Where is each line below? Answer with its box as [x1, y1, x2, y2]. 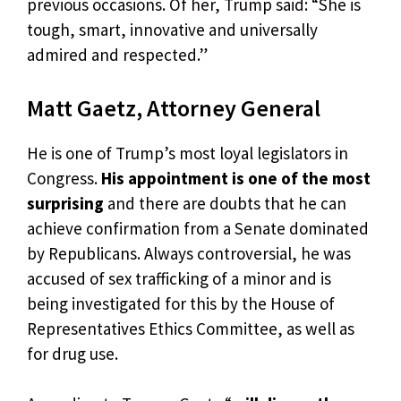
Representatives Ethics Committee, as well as [27, 317, 354, 339]
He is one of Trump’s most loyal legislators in [27, 141, 348, 164]
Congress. [27, 166, 101, 189]
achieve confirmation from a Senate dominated [27, 217, 369, 239]
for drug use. [27, 342, 118, 364]
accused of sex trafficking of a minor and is [27, 267, 331, 289]
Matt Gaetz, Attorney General [27, 92, 320, 123]
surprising [27, 192, 104, 214]
